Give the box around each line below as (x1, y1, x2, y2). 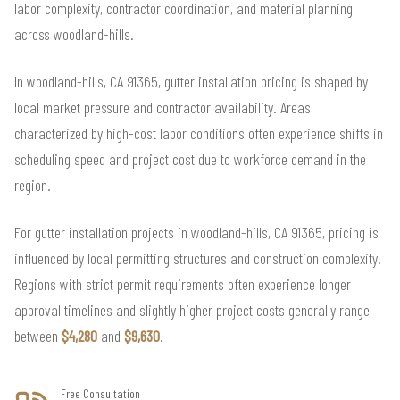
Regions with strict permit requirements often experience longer (14, 274, 351, 295)
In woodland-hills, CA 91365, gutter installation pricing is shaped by (14, 71, 368, 92)
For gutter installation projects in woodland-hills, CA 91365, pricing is (14, 222, 379, 243)
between (14, 326, 62, 346)
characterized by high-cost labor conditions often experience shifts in (14, 123, 383, 144)
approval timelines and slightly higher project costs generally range (14, 300, 370, 321)
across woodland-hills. (14, 24, 134, 45)
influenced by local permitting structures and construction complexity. (14, 248, 381, 269)
